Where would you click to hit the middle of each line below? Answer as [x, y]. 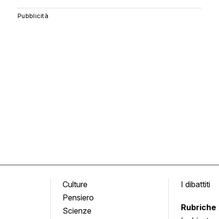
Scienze [77, 211]
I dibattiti [195, 185]
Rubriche [199, 208]
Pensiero [78, 198]
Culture [75, 185]
